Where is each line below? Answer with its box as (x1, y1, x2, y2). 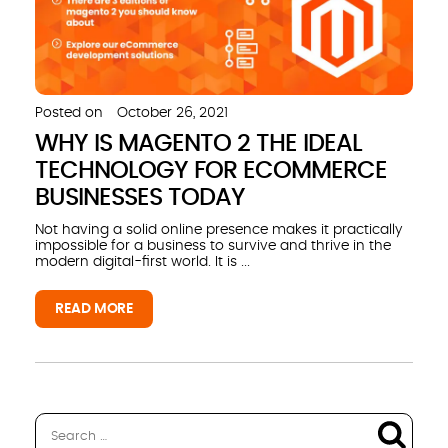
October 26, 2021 (117, 105, 228, 120)
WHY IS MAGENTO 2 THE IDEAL (35, 131, 362, 156)
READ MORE (55, 301, 134, 316)
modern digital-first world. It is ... (35, 254, 250, 269)
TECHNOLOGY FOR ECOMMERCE (35, 158, 387, 183)
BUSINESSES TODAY (35, 185, 245, 210)
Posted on (35, 105, 103, 120)
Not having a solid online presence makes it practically (35, 222, 402, 237)
